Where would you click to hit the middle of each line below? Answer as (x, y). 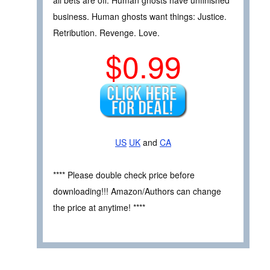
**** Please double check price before (124, 174)
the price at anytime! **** (99, 207)
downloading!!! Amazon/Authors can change (137, 191)
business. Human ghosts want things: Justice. (140, 17)
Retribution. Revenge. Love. (106, 33)
